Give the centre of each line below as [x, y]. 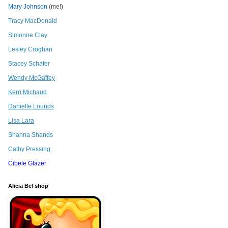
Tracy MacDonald [33, 21]
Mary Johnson [28, 7]
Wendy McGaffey [32, 78]
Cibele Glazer [27, 164]
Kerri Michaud [27, 92]
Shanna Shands [31, 135]
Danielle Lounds [31, 107]
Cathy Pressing [29, 149]
